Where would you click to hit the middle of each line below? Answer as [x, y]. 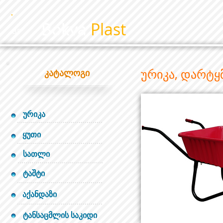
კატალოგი [67, 73]
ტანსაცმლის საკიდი [60, 215]
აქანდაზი [40, 194]
